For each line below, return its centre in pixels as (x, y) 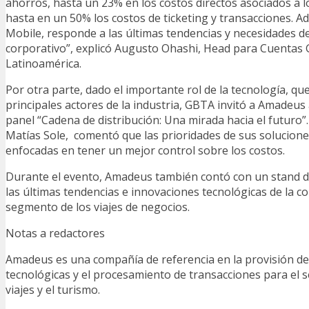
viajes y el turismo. (53, 289)
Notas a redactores (55, 233)
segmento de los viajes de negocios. (98, 207)
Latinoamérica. (43, 63)
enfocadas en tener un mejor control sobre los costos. (145, 150)
